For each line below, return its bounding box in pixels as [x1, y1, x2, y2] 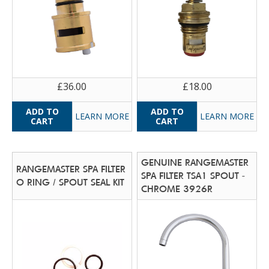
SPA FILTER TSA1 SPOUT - [141, 170, 246, 181]
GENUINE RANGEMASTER [141, 157, 249, 168]
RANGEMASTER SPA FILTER [16, 163, 126, 174]
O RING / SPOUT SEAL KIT [16, 177, 125, 187]
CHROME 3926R [141, 183, 213, 194]
